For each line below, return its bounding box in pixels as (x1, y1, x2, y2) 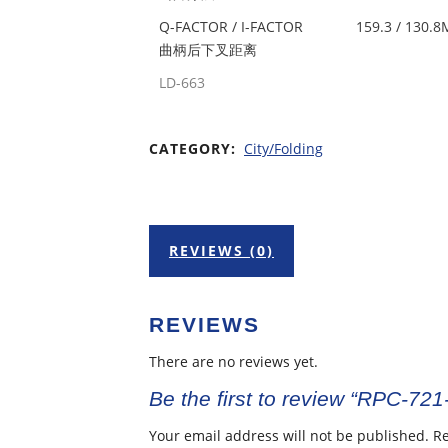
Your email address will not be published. (149, 426, 429, 446)
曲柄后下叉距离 (159, 40, 257, 59)
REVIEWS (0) (169, 241, 274, 260)
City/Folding (244, 139, 323, 158)
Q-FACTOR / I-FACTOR (159, 17, 303, 36)
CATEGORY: (149, 139, 241, 158)
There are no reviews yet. (149, 351, 318, 371)
